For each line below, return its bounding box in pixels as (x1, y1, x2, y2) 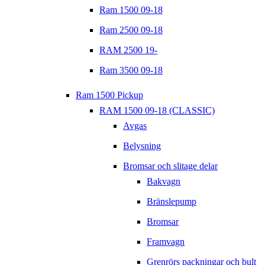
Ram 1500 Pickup (76, 90, 143, 101)
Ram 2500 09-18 (99, 25, 163, 35)
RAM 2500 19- (99, 45, 157, 56)
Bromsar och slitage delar (123, 161, 218, 172)
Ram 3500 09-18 (99, 65, 163, 76)
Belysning (123, 141, 161, 151)
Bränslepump (147, 196, 196, 207)
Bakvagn (147, 176, 180, 187)
